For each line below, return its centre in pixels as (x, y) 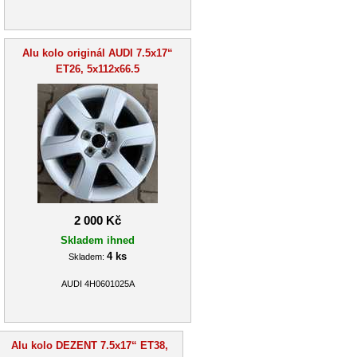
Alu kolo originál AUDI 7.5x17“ (98, 53)
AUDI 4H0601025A (98, 284)
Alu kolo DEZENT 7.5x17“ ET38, (90, 345)
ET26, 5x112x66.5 (98, 69)
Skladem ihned (98, 240)
